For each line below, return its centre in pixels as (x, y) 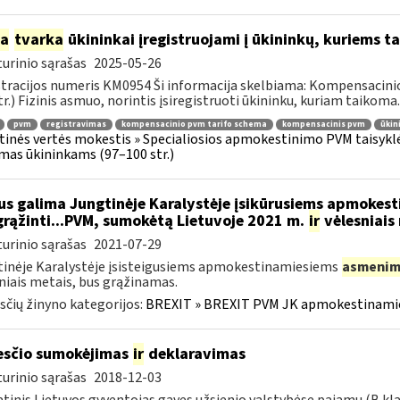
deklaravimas (195, 354)
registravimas (76, 124)
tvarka (38, 40)
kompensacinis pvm (323, 124)
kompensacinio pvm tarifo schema (194, 124)
